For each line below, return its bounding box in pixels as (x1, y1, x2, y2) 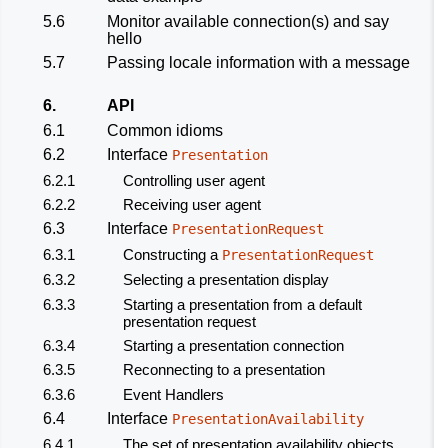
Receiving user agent (123, 196, 261, 214)
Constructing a (123, 245, 222, 263)
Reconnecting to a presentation (123, 361, 325, 379)
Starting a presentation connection (123, 337, 344, 354)
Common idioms (107, 121, 223, 139)
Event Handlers (123, 385, 224, 403)
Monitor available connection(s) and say (107, 12, 389, 30)
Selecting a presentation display (123, 271, 329, 289)
